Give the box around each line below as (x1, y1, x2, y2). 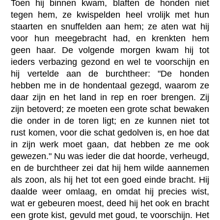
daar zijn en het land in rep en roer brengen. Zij (11, 92, 209, 103)
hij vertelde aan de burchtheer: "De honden (11, 69, 209, 79)
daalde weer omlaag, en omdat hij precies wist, (11, 187, 209, 197)
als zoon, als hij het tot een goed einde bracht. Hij (11, 175, 209, 185)
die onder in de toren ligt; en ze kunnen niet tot (11, 116, 209, 126)
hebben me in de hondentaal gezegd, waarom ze (11, 81, 209, 91)
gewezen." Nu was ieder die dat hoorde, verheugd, (11, 151, 209, 162)
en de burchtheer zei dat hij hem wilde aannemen (11, 163, 209, 173)
